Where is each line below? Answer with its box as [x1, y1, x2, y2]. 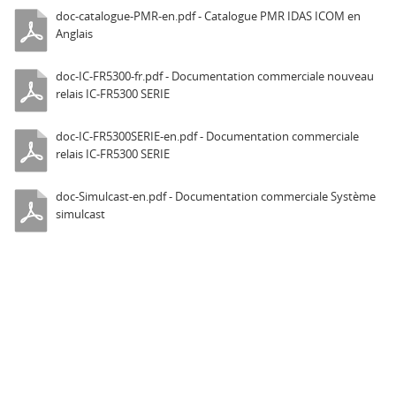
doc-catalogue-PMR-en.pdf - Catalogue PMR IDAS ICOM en [56, 8, 361, 24]
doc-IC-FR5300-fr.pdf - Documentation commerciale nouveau [56, 68, 374, 84]
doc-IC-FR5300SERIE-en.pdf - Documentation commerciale [56, 128, 359, 144]
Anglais [56, 26, 93, 42]
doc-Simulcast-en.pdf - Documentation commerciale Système [56, 188, 376, 204]
